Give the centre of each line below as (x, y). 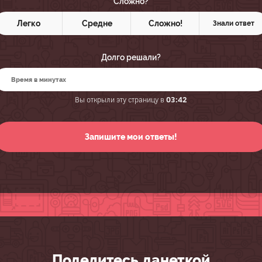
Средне (97, 23)
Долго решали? (131, 57)
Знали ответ (234, 23)
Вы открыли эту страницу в (120, 99)
